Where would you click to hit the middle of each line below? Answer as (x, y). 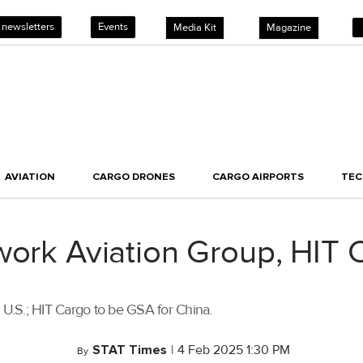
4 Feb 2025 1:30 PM (234, 350)
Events (113, 27)
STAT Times (130, 350)
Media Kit (195, 28)
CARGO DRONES (134, 177)
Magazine (289, 28)
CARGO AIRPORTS (258, 177)
